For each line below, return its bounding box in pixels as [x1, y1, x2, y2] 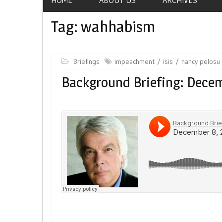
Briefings [73, 56, 100, 66]
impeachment [114, 56, 155, 66]
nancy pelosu [181, 56, 220, 66]
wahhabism [81, 17, 155, 36]
